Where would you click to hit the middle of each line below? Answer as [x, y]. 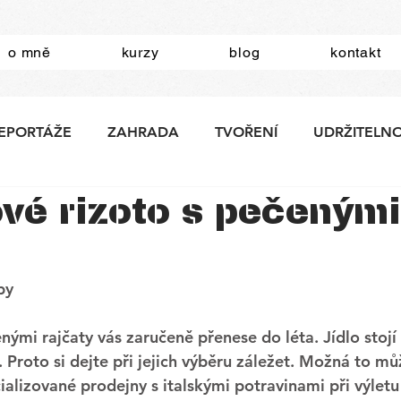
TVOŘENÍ [246, 132]
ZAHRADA [143, 132]
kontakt [356, 52]
